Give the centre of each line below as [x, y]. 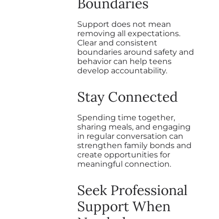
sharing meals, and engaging [134, 127]
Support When [124, 206]
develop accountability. [122, 70]
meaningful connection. [124, 164]
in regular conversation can [130, 136]
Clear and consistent [117, 43]
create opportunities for [124, 154]
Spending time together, [126, 117]
